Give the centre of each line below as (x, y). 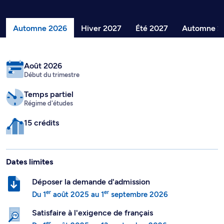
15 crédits (41, 123)
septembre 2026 (138, 194)
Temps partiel (49, 94)
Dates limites (29, 162)
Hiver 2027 (101, 28)
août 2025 (70, 194)
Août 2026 (43, 66)
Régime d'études (48, 103)
